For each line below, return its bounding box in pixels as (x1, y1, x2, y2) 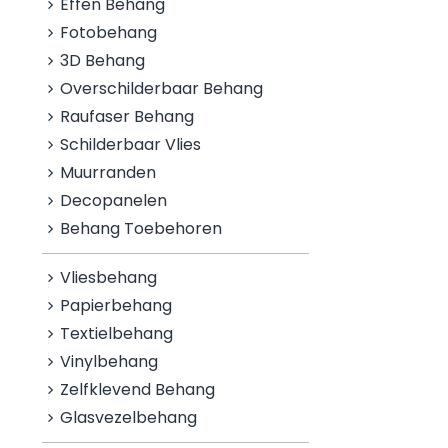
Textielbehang (60, 322, 174, 345)
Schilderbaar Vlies (60, 133, 202, 156)
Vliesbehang (60, 266, 158, 289)
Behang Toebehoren (60, 217, 223, 240)
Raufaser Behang (60, 105, 195, 128)
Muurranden (60, 161, 157, 184)
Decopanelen (60, 189, 168, 212)
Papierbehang (60, 294, 173, 317)
